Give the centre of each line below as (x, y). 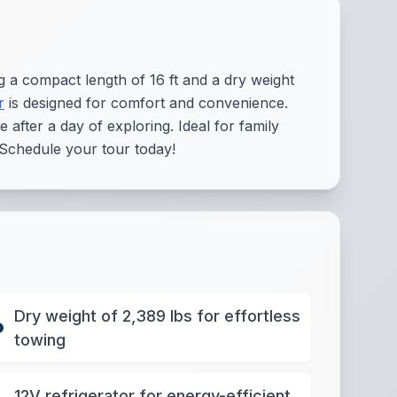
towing (39, 340)
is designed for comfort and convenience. (146, 103)
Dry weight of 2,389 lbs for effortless (157, 316)
